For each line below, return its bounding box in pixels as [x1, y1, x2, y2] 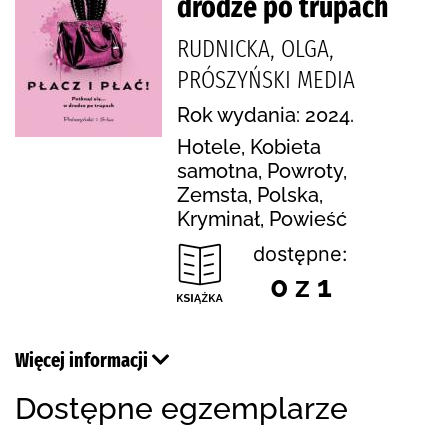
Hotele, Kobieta [177, 134, 321, 159]
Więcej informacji [15, 347, 152, 372]
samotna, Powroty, [177, 158, 347, 183]
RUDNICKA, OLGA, [177, 33, 334, 64]
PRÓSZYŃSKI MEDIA [177, 64, 355, 95]
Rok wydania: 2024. [177, 102, 354, 127]
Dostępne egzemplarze [15, 390, 348, 426]
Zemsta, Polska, [177, 182, 323, 207]
